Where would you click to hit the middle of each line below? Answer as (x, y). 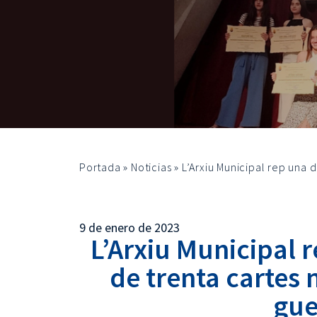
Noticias (151, 167)
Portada (100, 167)
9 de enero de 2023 (129, 227)
